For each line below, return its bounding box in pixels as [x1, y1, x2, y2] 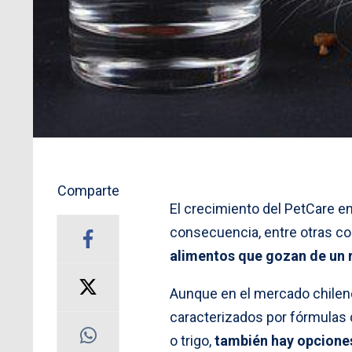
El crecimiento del [170, 200, 284, 217]
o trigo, [170, 332, 211, 349]
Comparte [57, 181, 119, 199]
